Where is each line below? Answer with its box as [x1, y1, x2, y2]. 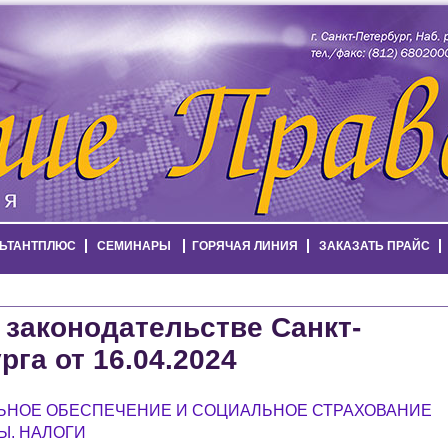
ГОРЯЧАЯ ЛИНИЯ [191, 239, 298, 253]
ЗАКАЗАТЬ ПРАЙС [318, 239, 430, 253]
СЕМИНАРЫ [96, 239, 171, 253]
